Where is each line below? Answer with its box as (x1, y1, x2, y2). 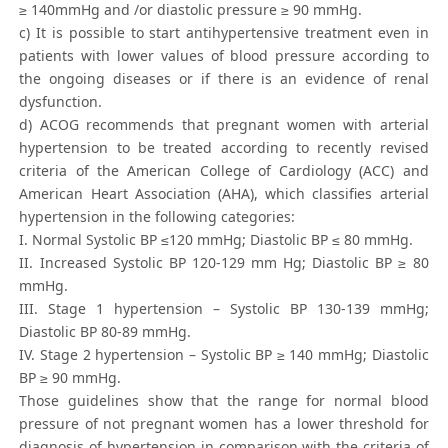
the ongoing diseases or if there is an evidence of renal (19, 69, 429, 89)
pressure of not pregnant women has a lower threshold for (19, 414, 429, 434)
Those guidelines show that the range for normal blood (19, 391, 429, 411)
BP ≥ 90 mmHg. (19, 368, 122, 388)
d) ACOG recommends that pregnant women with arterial (19, 115, 429, 135)
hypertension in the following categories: (19, 207, 296, 227)
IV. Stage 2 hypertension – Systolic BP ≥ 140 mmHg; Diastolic (19, 345, 429, 365)
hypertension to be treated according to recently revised (19, 138, 429, 158)
